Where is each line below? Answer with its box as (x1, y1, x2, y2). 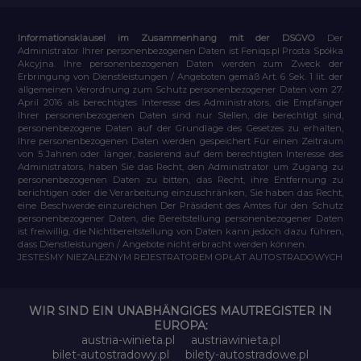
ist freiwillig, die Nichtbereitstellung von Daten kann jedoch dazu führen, (18, 225, 343, 237)
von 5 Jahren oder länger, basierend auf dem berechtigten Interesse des (18, 147, 343, 160)
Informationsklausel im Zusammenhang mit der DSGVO (18, 31, 327, 44)
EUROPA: (153, 317, 208, 333)
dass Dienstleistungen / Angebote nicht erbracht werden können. (18, 238, 307, 250)
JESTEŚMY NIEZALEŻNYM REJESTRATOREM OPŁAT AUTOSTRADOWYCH (18, 251, 343, 263)
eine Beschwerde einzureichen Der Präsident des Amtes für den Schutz (18, 199, 343, 211)
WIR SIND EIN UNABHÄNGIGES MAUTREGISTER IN (29, 303, 332, 318)
